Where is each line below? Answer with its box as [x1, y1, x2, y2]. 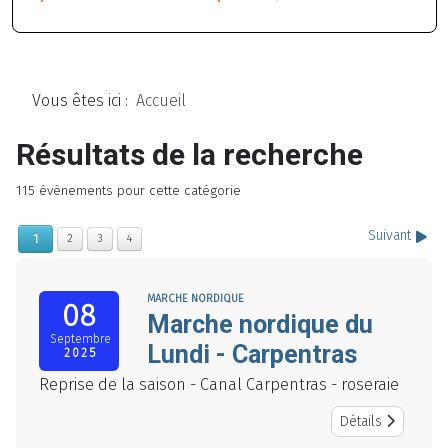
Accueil [136, 91, 186, 111]
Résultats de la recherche [16, 137, 363, 173]
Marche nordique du [147, 310, 373, 340]
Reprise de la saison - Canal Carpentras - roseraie [39, 375, 399, 395]
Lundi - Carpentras [147, 340, 357, 370]
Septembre [50, 332, 111, 347]
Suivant [368, 227, 415, 245]
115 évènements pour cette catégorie [16, 182, 241, 200]
